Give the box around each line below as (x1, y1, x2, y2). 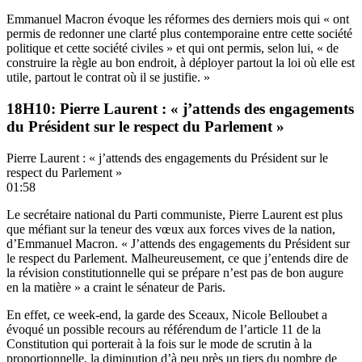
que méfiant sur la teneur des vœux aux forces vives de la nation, (6, 221, 335, 236)
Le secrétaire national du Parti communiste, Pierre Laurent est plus (6, 207, 343, 221)
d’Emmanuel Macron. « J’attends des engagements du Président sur (6, 236, 350, 250)
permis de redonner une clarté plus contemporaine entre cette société (6, 27, 352, 41)
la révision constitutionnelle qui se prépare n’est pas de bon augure (6, 265, 343, 280)
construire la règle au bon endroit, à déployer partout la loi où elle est (6, 56, 355, 70)
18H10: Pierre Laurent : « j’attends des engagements (6, 100, 354, 118)
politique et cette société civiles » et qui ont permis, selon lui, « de (6, 41, 339, 56)
